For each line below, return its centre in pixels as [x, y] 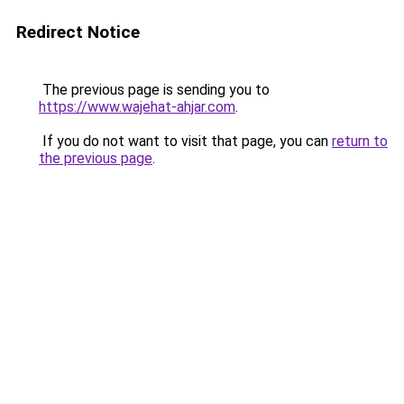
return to [360, 141]
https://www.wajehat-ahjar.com [137, 107]
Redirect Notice [78, 32]
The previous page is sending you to [154, 90]
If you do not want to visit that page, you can [185, 141]
